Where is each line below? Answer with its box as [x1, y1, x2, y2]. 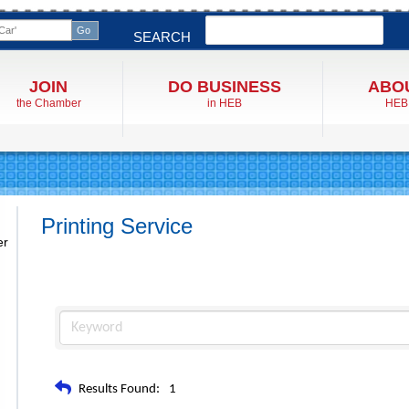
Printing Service [41, 214, 193, 238]
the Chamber [16, 97, 81, 110]
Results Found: [79, 382, 160, 396]
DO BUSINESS [167, 78, 281, 96]
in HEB [206, 97, 242, 110]
